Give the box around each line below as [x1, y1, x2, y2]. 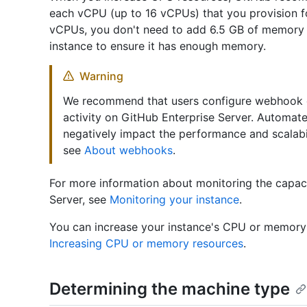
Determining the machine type [49, 279, 290, 299]
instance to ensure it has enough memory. [49, 39, 266, 53]
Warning [79, 69, 123, 84]
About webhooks [84, 143, 173, 158]
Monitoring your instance [110, 193, 239, 207]
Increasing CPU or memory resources [49, 236, 243, 251]
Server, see [49, 193, 110, 207]
